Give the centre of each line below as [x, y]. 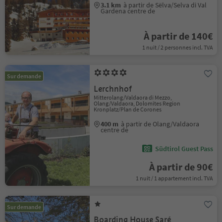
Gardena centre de [128, 11]
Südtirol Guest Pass [184, 149]
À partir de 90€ [181, 167]
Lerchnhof [113, 89]
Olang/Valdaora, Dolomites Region [137, 103]
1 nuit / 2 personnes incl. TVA [177, 47]
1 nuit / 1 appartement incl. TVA [174, 178]
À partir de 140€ [178, 36]
